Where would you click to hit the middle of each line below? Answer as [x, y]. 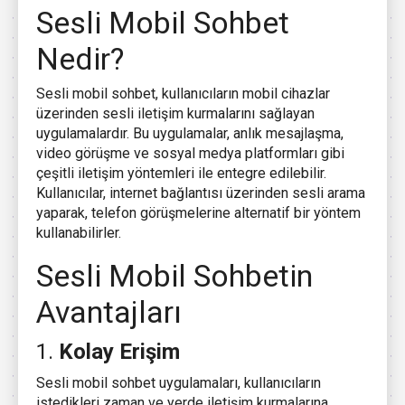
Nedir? [80, 59]
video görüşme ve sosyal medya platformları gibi [190, 154]
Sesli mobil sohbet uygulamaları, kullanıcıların [179, 383]
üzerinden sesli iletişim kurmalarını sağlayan [175, 114]
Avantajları [109, 312]
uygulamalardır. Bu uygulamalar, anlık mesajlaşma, [190, 134]
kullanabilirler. [79, 233]
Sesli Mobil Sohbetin [174, 276]
